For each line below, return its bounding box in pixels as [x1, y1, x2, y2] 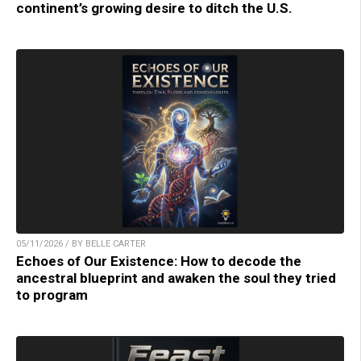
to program [16, 286, 88, 303]
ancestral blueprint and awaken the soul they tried [16, 269, 336, 286]
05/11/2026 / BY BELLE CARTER [16, 238, 146, 249]
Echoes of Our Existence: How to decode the [16, 252, 301, 269]
